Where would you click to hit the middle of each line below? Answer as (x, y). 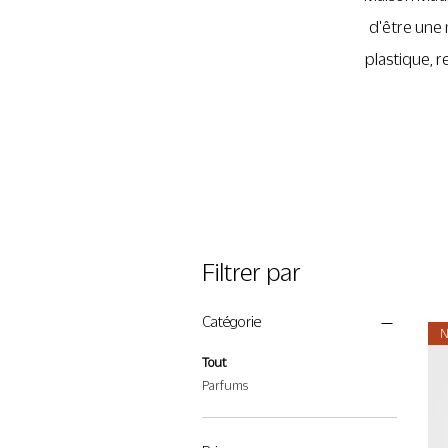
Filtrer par (251, 272)
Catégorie (231, 322)
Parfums (225, 385)
